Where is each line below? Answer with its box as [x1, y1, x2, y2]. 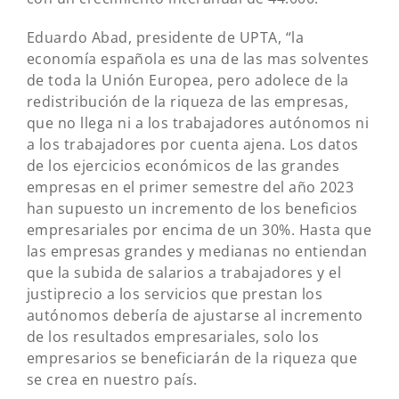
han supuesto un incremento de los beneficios [26, 199, 358, 219]
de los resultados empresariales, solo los [26, 327, 320, 347]
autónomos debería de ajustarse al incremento [26, 305, 363, 326]
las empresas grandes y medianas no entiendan [26, 241, 368, 262]
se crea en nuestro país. [26, 370, 198, 390]
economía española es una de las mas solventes [26, 49, 370, 69]
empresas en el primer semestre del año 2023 [26, 177, 354, 198]
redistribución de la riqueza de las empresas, [26, 92, 349, 112]
